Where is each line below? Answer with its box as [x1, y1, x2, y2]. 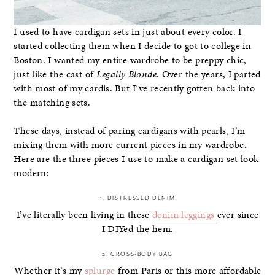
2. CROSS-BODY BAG [101, 250, 174, 258]
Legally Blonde [96, 67, 157, 81]
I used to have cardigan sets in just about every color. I [14, 25, 242, 39]
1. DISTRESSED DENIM [99, 195, 176, 203]
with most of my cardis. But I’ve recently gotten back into [14, 81, 255, 95]
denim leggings [152, 208, 217, 222]
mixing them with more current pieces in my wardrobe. [14, 137, 247, 152]
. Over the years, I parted [156, 67, 261, 81]
